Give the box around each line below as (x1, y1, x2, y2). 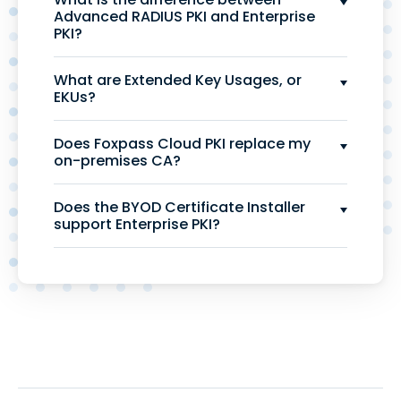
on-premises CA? (54, 149, 181, 171)
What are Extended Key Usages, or (54, 69, 302, 90)
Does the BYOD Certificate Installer (54, 196, 305, 218)
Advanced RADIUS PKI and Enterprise (54, 5, 315, 27)
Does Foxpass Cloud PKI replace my (54, 132, 311, 154)
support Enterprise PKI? (54, 213, 220, 235)
